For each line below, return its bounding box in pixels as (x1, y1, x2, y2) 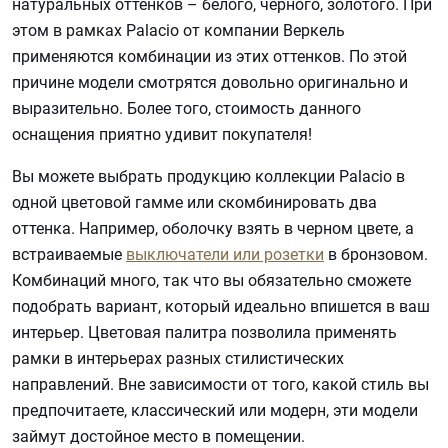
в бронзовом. (324, 245, 428, 265)
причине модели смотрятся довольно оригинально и (12, 73, 408, 93)
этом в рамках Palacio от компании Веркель (12, 21, 345, 41)
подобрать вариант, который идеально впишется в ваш (12, 297, 430, 317)
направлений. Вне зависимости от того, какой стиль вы (12, 375, 429, 395)
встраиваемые (12, 245, 126, 265)
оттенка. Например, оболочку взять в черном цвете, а (12, 219, 414, 239)
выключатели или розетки (126, 245, 324, 265)
